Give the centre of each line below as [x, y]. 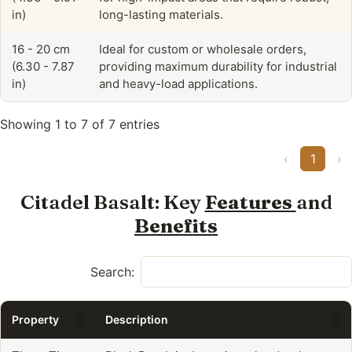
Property [35, 320]
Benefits [176, 225]
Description [137, 320]
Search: [112, 271]
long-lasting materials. [161, 14]
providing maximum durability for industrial [218, 66]
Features [250, 202]
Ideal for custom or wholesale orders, [203, 49]
